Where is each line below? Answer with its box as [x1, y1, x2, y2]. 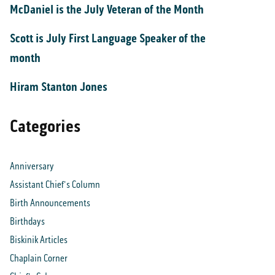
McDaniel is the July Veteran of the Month [10, 2, 204, 17]
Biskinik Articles [10, 233, 68, 246]
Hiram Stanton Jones [10, 79, 107, 95]
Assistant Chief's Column [10, 178, 100, 190]
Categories [10, 115, 80, 137]
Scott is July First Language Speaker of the [10, 31, 206, 46]
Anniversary [10, 160, 54, 172]
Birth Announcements [10, 196, 90, 209]
